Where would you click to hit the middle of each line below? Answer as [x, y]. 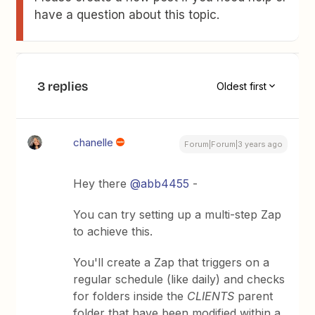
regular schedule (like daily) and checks [179, 279]
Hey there [102, 184]
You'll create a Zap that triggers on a [172, 262]
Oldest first [241, 86]
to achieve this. [113, 231]
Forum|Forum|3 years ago [233, 144]
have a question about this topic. [127, 15]
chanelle [94, 142]
